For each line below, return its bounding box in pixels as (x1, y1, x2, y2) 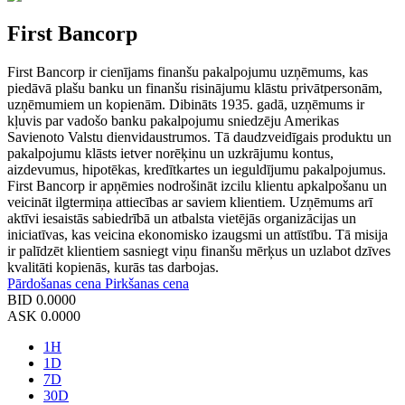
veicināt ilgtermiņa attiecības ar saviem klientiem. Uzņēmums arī (7, 193, 372, 210)
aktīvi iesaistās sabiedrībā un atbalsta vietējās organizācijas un (7, 210, 356, 226)
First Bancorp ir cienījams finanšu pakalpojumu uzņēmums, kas (7, 63, 368, 80)
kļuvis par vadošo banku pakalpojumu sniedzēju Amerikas (7, 112, 339, 128)
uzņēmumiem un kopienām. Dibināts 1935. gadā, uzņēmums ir (7, 96, 364, 112)
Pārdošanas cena (7, 275, 105, 291)
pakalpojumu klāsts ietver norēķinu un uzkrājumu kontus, (7, 145, 334, 161)
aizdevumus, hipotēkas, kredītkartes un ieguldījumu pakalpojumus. (7, 161, 386, 177)
